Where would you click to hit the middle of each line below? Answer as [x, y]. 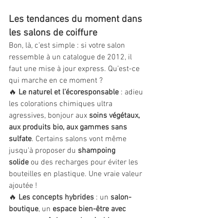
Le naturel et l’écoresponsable [69, 92]
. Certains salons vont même [80, 139]
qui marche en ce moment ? [56, 81]
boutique [24, 209]
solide [19, 163]
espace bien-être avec [90, 209]
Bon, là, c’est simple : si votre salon [68, 46]
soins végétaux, [115, 116]
